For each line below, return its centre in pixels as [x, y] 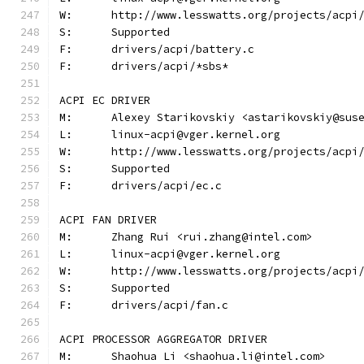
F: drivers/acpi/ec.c [167, 186]
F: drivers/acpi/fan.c [170, 305]
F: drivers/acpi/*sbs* [170, 66]
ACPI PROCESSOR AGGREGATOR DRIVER [163, 339]
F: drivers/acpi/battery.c [183, 49]
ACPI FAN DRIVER [108, 220]
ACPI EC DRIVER [105, 100]
